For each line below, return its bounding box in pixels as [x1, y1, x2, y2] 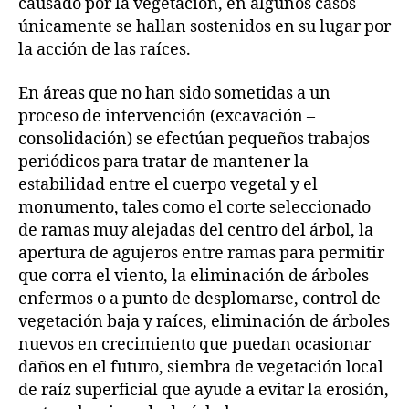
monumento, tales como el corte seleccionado [18, 196, 371, 218]
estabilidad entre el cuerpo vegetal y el [18, 173, 318, 195]
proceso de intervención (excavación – [18, 105, 315, 127]
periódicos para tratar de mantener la [18, 151, 309, 173]
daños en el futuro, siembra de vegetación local [18, 356, 383, 378]
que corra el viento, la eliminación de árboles [18, 265, 369, 287]
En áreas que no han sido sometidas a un [18, 82, 330, 104]
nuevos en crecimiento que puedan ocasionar [18, 333, 371, 355]
